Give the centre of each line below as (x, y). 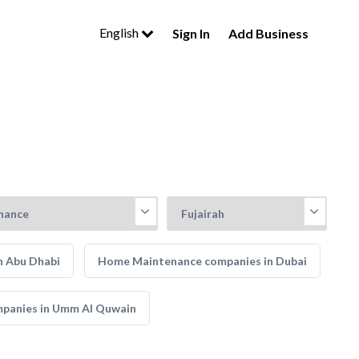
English (120, 32)
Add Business (268, 33)
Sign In (191, 33)
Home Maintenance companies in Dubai (202, 261)
